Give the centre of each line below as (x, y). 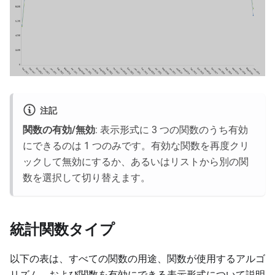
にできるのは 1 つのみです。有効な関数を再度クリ (136, 146)
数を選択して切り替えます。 (87, 178)
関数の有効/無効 (59, 130)
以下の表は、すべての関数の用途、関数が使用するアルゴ (137, 259)
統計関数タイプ (62, 230)
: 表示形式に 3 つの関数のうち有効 (172, 130)
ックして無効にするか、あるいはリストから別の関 (136, 162)
